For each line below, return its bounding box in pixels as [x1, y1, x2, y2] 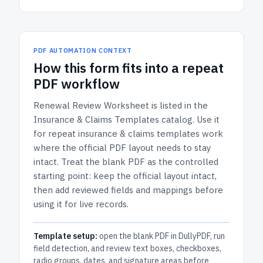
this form [64, 59, 119, 76]
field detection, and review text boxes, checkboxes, [33, 243, 221, 254]
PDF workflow [33, 75, 120, 92]
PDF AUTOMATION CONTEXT [33, 46, 132, 55]
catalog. [159, 114, 197, 125]
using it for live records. [33, 198, 129, 210]
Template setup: [33, 231, 97, 241]
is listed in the [149, 100, 208, 111]
